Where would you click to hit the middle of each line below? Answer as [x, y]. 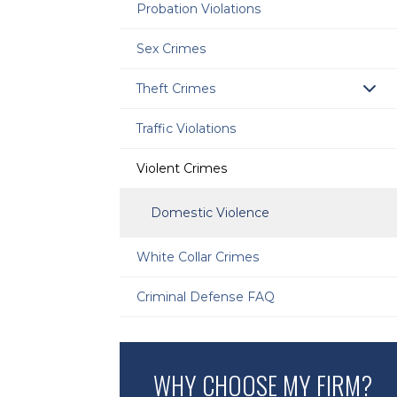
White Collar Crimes [198, 257]
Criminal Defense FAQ [206, 297]
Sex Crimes [172, 49]
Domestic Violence [210, 213]
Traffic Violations [187, 129]
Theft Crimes [177, 89]
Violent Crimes [183, 168]
